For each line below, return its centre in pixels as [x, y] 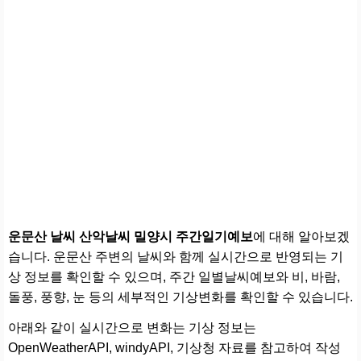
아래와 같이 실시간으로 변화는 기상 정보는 [132, 327]
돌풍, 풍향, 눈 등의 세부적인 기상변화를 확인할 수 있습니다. [180, 297]
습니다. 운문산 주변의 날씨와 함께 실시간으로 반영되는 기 [176, 256]
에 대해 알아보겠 [301, 236]
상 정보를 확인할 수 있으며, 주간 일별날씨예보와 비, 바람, [174, 276]
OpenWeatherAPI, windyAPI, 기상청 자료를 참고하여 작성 [174, 347]
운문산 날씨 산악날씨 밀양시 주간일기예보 [131, 236]
